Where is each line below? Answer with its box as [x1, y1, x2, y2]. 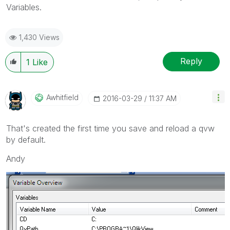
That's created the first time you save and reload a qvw [6, 123, 215, 133]
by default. [6, 134, 46, 145]
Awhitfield [46, 92, 79, 102]
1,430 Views [19, 32, 60, 42]
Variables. [6, 2, 42, 12]
